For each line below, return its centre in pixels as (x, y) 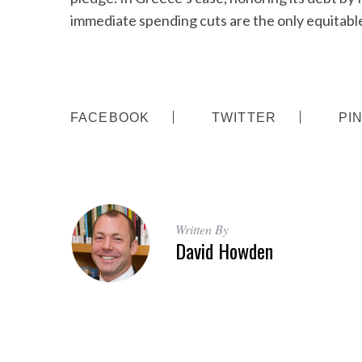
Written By (202, 229)
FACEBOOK (110, 118)
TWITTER (244, 118)
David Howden (224, 250)
